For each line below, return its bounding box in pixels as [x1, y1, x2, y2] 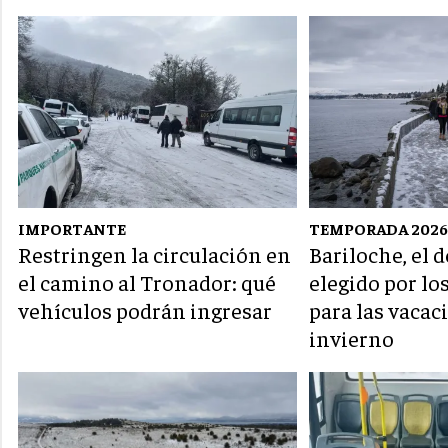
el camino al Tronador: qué [18, 268, 276, 297]
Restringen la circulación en [18, 240, 291, 269]
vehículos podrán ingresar [18, 296, 272, 325]
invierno [309, 324, 395, 353]
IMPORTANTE [18, 218, 126, 239]
